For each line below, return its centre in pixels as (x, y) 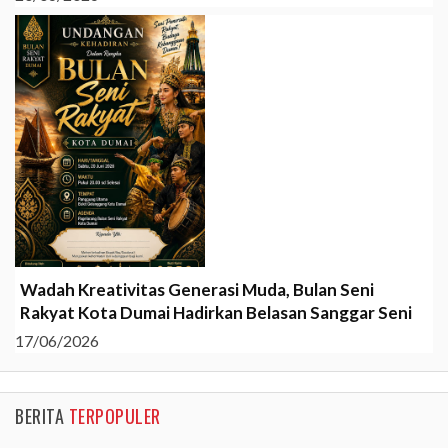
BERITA (42, 416)
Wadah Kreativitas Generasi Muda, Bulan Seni (197, 290)
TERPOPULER (114, 416)
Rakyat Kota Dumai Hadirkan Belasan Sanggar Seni (216, 313)
